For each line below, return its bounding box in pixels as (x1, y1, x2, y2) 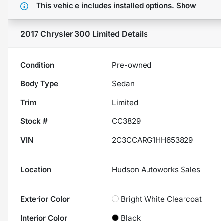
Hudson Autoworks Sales (112, 164, 201, 174)
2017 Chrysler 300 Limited (20, 28, 120, 38)
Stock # (20, 116, 48, 126)
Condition (20, 60, 54, 70)
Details (120, 28, 148, 38)
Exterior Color (20, 194, 70, 204)
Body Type (20, 78, 58, 88)
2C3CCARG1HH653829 (112, 135, 193, 145)
